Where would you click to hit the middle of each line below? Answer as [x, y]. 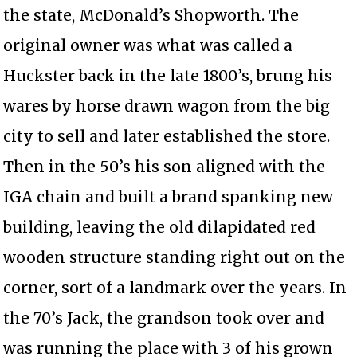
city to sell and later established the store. [167, 136]
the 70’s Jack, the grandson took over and [164, 318]
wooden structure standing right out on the [175, 257]
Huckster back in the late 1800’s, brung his [168, 75]
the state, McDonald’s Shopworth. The [151, 15]
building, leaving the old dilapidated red [160, 227]
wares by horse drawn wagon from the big [167, 106]
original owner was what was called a [148, 45]
